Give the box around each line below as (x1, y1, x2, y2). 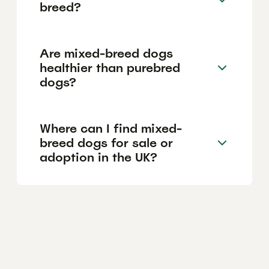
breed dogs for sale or (40, 134, 173, 151)
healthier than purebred (40, 59, 180, 76)
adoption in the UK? (40, 149, 157, 165)
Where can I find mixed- (40, 120, 182, 136)
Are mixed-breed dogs (40, 45, 173, 61)
